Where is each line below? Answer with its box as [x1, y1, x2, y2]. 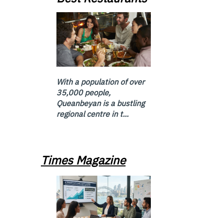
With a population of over [56, 77, 145, 87]
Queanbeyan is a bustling [56, 98, 145, 109]
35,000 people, [56, 88, 110, 98]
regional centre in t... [56, 109, 128, 119]
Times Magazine [41, 152, 126, 168]
